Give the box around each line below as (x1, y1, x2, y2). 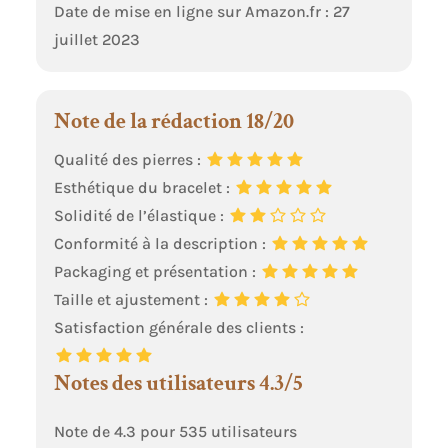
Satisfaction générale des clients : (53, 318, 304, 338)
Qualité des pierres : (53, 150, 205, 170)
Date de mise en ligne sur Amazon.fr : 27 (53, 2, 350, 22)
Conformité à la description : (53, 234, 270, 254)
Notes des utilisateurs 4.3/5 (53, 369, 303, 399)
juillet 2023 (53, 30, 140, 50)
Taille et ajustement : (53, 290, 212, 310)
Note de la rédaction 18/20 (53, 107, 294, 137)
